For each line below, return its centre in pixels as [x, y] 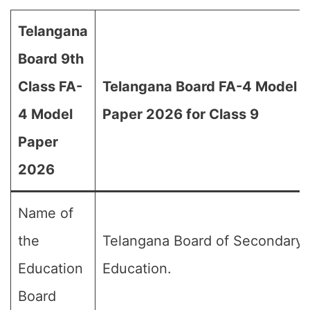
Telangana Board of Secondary [203, 241]
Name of [46, 213]
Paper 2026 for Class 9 [181, 114]
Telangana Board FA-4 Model [200, 86]
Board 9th [51, 59]
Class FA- [50, 86]
